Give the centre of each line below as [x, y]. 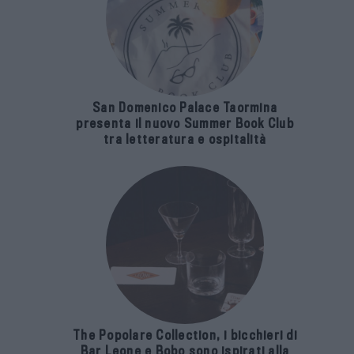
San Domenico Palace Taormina [185, 108]
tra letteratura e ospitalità [185, 140]
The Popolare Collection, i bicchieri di [185, 336]
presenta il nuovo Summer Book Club [185, 124]
